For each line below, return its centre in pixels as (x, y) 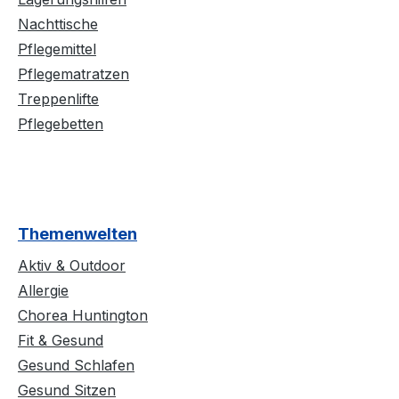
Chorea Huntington (83, 316)
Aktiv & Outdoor (72, 266)
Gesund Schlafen (76, 366)
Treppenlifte (58, 99)
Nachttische (58, 24)
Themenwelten (77, 234)
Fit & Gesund (61, 341)
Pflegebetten (61, 124)
